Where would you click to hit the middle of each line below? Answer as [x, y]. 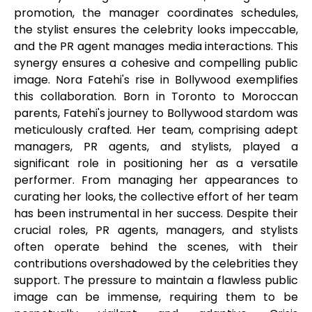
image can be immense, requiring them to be [156, 297]
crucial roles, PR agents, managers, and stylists [156, 230]
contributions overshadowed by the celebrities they [156, 263]
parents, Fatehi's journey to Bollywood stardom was [156, 113]
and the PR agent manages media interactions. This [156, 46]
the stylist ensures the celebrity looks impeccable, [156, 29]
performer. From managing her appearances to [156, 180]
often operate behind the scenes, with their [156, 247]
